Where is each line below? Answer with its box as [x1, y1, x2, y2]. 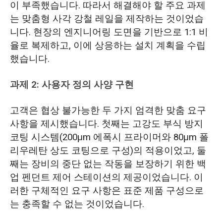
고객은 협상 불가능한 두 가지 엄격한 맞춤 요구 [9, 104, 206, 118]
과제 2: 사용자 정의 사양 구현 [9, 78, 134, 92]
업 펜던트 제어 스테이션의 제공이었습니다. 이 [9, 170, 203, 185]
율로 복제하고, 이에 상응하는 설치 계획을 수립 [9, 39, 206, 53]
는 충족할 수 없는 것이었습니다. [9, 197, 144, 212]
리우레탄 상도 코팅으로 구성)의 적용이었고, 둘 [9, 144, 206, 158]
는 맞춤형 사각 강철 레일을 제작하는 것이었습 [9, 12, 204, 26]
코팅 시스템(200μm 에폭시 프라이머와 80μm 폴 [9, 130, 209, 145]
